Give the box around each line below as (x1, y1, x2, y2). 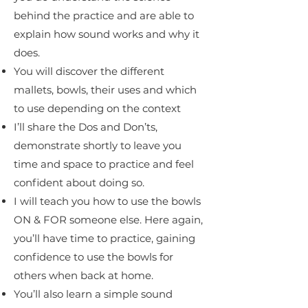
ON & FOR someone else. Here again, (14, 212, 203, 226)
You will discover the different (14, 64, 164, 78)
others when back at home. (14, 268, 153, 282)
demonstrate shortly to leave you (14, 138, 181, 152)
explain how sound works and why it (14, 27, 199, 41)
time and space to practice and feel (14, 157, 194, 170)
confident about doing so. (14, 175, 144, 189)
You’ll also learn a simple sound (14, 287, 173, 300)
